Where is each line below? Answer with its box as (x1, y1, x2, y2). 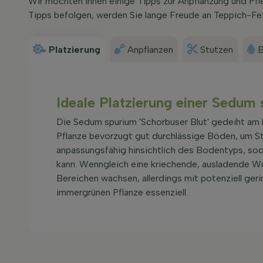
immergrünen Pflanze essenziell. (56, 187, 188, 198)
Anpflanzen (127, 44, 173, 55)
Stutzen (200, 44, 233, 55)
